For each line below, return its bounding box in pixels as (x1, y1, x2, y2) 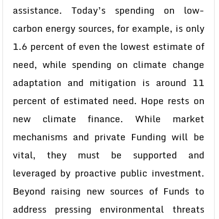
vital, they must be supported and (13, 148, 204, 162)
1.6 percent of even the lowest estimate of (13, 39, 204, 54)
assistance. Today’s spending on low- (13, 3, 204, 18)
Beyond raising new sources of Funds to (13, 184, 204, 198)
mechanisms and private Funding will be (13, 130, 204, 144)
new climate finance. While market (13, 111, 204, 126)
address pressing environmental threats (13, 202, 204, 217)
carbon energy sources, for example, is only (13, 21, 204, 36)
